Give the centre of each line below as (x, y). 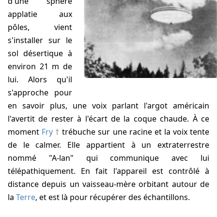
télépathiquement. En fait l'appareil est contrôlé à (108, 171)
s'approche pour (40, 93)
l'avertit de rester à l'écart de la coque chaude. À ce (108, 119)
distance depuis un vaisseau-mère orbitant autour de (108, 184)
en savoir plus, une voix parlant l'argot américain (108, 106)
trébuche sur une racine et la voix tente (135, 132)
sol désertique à (40, 54)
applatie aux (40, 14)
